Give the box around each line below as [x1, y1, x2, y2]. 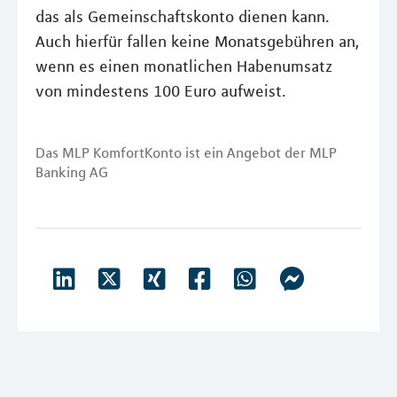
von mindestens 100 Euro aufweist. [35, 82, 286, 101]
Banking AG [35, 163, 108, 181]
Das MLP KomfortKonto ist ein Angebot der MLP [35, 144, 337, 161]
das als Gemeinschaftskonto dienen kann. [35, 7, 330, 27]
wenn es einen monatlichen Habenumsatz [35, 57, 333, 76]
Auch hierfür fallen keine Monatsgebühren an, [35, 32, 359, 51]
